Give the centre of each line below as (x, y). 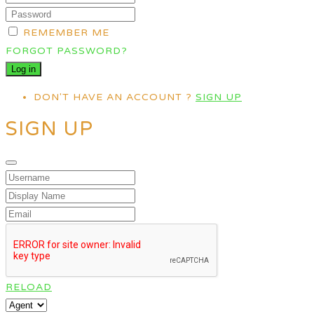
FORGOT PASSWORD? (67, 50)
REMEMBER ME (66, 32)
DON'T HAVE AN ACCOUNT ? (115, 97)
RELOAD (29, 287)
